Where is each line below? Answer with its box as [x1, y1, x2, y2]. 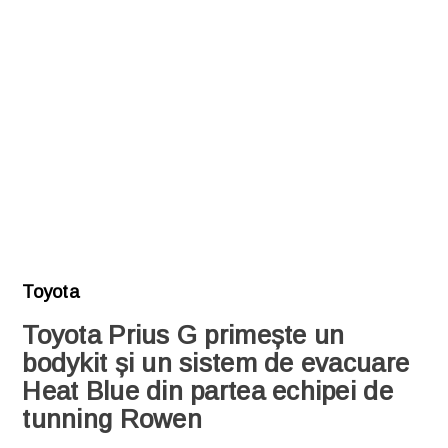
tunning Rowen [22, 403, 202, 434]
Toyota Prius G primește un [22, 319, 345, 350]
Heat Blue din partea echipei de [22, 375, 393, 406]
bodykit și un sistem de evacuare [22, 347, 410, 378]
